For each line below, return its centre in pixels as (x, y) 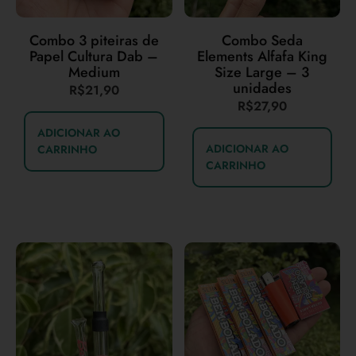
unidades (262, 88)
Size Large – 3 (262, 72)
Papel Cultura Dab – (94, 56)
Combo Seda (262, 40)
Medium (94, 72)
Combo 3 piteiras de (94, 40)
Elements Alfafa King (262, 56)
